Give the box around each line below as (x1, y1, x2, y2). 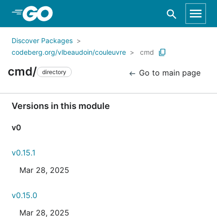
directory (42, 68, 66, 76)
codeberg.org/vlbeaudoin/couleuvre (12, 48, 126, 56)
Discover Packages (12, 36, 73, 45)
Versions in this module (12, 101, 110, 111)
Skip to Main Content (19, 8, 98, 18)
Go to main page (137, 68, 201, 77)
